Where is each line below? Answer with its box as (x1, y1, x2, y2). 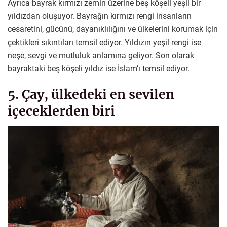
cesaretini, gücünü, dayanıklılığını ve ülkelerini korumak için (8, 24, 218, 34)
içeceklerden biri (8, 103, 115, 120)
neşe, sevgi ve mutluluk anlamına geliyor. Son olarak (8, 51, 194, 61)
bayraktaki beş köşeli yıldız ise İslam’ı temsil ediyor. (8, 64, 190, 74)
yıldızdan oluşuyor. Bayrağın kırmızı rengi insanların (8, 11, 192, 21)
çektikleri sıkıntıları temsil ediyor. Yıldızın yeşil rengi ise (8, 37, 201, 48)
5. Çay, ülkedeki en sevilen (8, 86, 174, 103)
